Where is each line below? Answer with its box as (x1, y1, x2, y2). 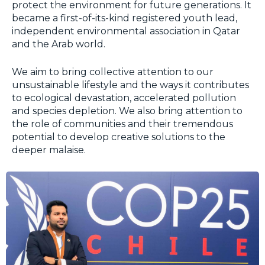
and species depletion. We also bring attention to (12, 105, 243, 117)
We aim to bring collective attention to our (12, 66, 214, 77)
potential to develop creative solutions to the (12, 131, 225, 143)
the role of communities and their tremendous (12, 118, 233, 130)
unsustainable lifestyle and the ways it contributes (12, 79, 249, 91)
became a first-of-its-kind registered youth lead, (12, 12, 237, 24)
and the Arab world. (12, 38, 105, 50)
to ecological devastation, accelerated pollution (12, 92, 236, 104)
